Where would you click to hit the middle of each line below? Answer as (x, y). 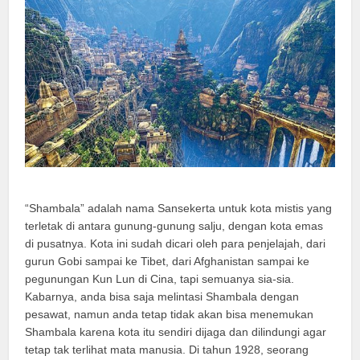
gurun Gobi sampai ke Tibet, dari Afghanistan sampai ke (168, 261)
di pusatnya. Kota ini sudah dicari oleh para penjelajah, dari (176, 243)
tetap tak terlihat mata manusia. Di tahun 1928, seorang (167, 349)
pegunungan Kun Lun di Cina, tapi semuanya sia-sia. (160, 278)
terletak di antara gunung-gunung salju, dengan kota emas (174, 225)
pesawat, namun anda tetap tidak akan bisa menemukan (170, 314)
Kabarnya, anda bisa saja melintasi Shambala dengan (162, 296)
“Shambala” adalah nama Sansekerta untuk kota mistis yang (179, 208)
